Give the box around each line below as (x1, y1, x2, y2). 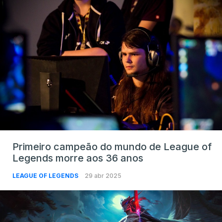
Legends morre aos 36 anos (12, 152, 143, 165)
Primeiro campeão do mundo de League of (12, 141, 212, 153)
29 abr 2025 (85, 172, 121, 180)
